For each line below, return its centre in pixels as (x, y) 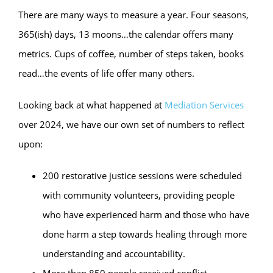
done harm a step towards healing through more (145, 234)
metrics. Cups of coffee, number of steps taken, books (131, 54)
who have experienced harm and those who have (146, 214)
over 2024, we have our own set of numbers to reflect (131, 124)
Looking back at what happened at (91, 105)
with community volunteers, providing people (139, 195)
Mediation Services (204, 105)
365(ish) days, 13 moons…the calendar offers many (126, 34)
